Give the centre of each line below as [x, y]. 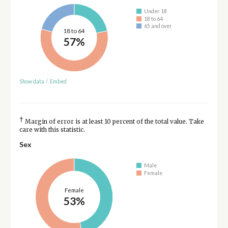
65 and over [158, 26]
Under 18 [156, 11]
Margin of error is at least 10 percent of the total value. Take [113, 122]
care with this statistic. [52, 130]
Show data [32, 82]
